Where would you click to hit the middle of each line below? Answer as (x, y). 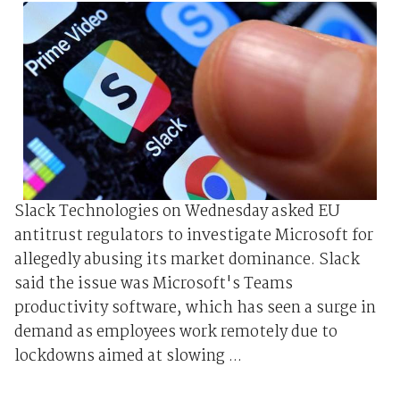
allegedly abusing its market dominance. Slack (187, 260)
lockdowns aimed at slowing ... (128, 356)
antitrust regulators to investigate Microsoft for (193, 236)
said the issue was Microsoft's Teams (153, 284)
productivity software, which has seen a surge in (195, 308)
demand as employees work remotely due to (175, 332)
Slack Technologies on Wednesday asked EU (177, 212)
